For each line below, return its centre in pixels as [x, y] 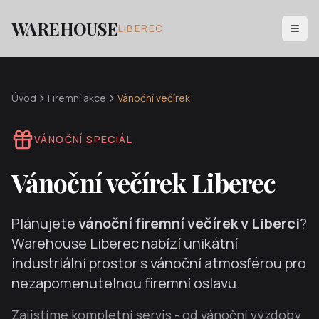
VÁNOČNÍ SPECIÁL [83, 139]
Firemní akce [77, 98]
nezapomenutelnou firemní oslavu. [126, 283]
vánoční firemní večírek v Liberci [189, 223]
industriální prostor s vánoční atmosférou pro [159, 263]
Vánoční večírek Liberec [144, 182]
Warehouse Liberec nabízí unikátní [125, 243]
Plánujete [45, 223]
